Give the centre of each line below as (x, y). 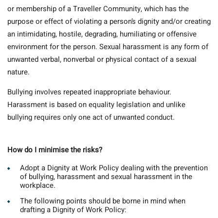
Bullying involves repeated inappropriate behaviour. (89, 92)
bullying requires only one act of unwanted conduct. (91, 118)
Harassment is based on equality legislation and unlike (96, 105)
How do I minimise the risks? (55, 150)
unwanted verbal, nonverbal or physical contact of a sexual (102, 60)
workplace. (38, 186)
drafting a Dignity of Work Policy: (73, 210)
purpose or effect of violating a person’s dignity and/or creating (109, 22)
